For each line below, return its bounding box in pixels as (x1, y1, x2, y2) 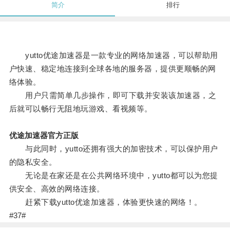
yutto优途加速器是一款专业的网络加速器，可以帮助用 (9, 51, 218, 60)
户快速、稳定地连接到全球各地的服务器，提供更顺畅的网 (9, 64, 216, 73)
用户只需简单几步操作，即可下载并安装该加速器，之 (9, 91, 217, 100)
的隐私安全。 (9, 158, 57, 167)
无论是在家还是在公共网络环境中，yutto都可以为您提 (9, 171, 218, 180)
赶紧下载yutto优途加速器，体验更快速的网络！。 (9, 198, 202, 207)
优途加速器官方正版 (9, 131, 79, 140)
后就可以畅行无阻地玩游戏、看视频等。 (9, 104, 152, 113)
